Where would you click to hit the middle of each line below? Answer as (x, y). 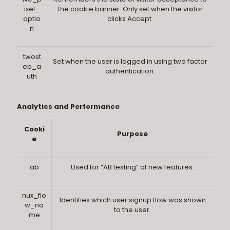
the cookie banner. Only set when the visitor (130, 9)
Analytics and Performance (68, 107)
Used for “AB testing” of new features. (132, 167)
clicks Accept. (130, 19)
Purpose (132, 134)
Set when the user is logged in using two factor (130, 61)
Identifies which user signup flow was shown (132, 200)
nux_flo (34, 195)
